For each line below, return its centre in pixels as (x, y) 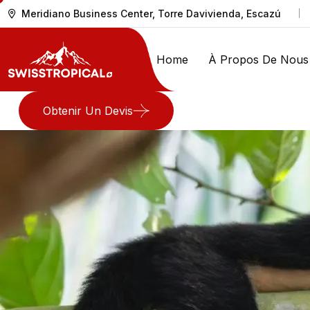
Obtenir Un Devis (88, 111)
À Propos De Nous (258, 59)
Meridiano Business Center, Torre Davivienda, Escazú (151, 13)
